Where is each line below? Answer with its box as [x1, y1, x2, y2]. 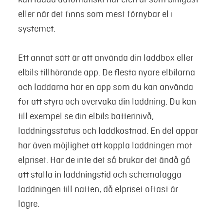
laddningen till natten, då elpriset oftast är [18, 183, 178, 195]
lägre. [18, 198, 39, 209]
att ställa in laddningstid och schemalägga [18, 169, 182, 180]
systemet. [18, 23, 55, 34]
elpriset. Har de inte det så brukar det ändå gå [18, 154, 190, 165]
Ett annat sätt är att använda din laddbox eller [18, 52, 193, 63]
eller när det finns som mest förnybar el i [18, 8, 173, 19]
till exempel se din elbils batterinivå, [18, 110, 154, 122]
